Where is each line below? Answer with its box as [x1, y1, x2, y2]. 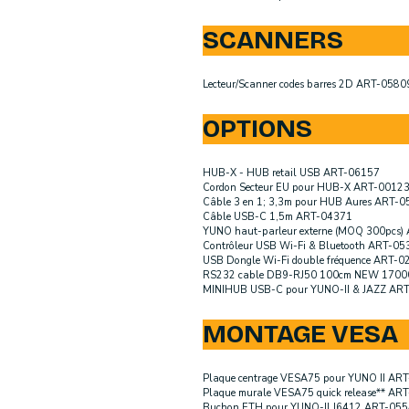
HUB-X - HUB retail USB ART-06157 [203, 166, 380, 181]
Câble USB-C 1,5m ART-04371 [203, 210, 352, 225]
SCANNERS [203, 25, 343, 57]
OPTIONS [203, 113, 312, 145]
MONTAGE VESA [203, 319, 398, 351]
